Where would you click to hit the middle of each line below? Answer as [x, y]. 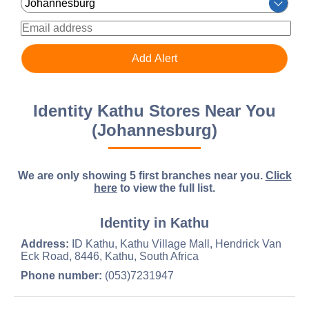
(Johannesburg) [154, 130]
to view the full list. [166, 188]
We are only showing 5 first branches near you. [141, 176]
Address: [45, 244]
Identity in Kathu [154, 223]
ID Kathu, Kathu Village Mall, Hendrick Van [175, 244]
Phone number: [61, 276]
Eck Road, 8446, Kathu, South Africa [110, 256]
